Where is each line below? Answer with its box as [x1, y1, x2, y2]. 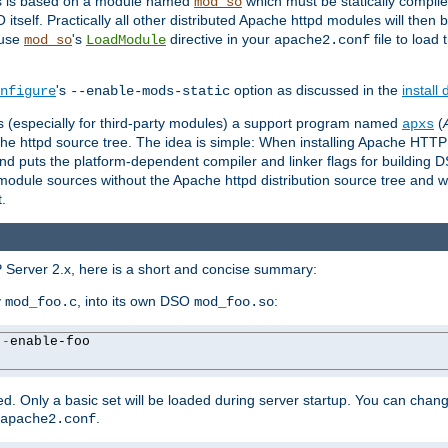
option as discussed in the [230, 81, 402, 98]
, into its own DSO [77, 293, 194, 310]
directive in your [166, 30, 274, 47]
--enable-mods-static [70, 82, 230, 99]
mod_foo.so [194, 294, 274, 311]
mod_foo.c [5, 294, 77, 311]
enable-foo [10, 334, 90, 350]
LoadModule [86, 31, 166, 48]
